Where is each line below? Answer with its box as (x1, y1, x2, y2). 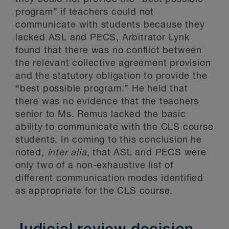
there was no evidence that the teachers (15, 97, 199, 106)
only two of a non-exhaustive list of (15, 161, 173, 170)
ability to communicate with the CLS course (15, 123, 214, 132)
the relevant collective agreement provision (15, 59, 211, 68)
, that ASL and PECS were (86, 148, 207, 157)
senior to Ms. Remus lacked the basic (15, 110, 186, 119)
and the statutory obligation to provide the (15, 72, 208, 81)
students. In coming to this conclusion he (15, 135, 202, 145)
